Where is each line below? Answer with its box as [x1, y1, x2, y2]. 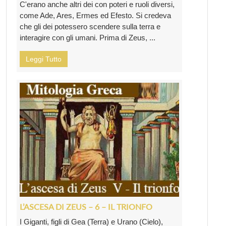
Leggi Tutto [26, 54, 62, 63]
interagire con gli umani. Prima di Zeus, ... [20, 33, 155, 42]
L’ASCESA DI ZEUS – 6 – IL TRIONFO [20, 202, 152, 212]
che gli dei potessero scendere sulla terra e [20, 22, 160, 31]
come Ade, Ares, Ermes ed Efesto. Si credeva [20, 11, 171, 20]
